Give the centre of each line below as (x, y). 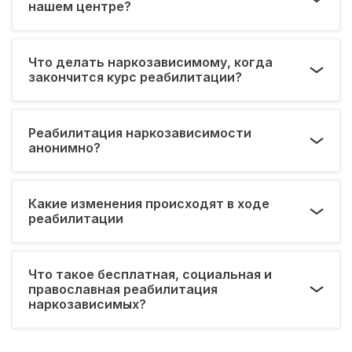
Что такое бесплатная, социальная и (150, 274)
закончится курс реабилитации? (135, 77)
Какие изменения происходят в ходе (149, 203)
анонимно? (64, 147)
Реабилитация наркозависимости (140, 132)
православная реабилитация (123, 289)
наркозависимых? (87, 304)
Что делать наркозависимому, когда (150, 62)
